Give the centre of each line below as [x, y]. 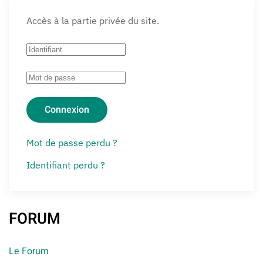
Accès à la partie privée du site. [93, 21]
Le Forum [29, 251]
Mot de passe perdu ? [72, 143]
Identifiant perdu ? [66, 165]
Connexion [67, 110]
